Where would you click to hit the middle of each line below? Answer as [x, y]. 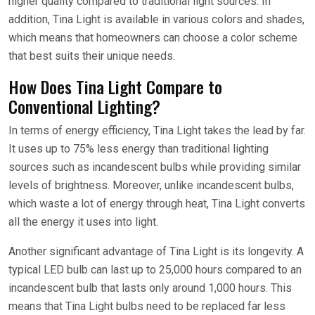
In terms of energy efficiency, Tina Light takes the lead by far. [157, 130]
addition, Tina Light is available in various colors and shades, [156, 19]
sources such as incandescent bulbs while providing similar [155, 167]
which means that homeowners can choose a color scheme [153, 38]
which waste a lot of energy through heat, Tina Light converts [157, 204]
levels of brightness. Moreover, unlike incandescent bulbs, [151, 185]
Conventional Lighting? [84, 106]
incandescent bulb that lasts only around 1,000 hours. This [150, 288]
